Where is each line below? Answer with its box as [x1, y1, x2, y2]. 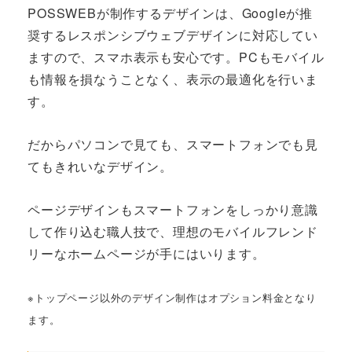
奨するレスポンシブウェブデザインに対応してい [27, 25, 318, 44]
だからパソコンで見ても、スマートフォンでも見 [27, 134, 318, 153]
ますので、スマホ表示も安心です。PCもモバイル [27, 47, 324, 66]
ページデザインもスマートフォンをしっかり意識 [27, 200, 318, 219]
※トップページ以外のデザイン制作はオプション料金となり [27, 290, 317, 306]
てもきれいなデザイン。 [27, 156, 173, 175]
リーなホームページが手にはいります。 [27, 244, 266, 263]
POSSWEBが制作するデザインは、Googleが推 [27, 3, 313, 22]
